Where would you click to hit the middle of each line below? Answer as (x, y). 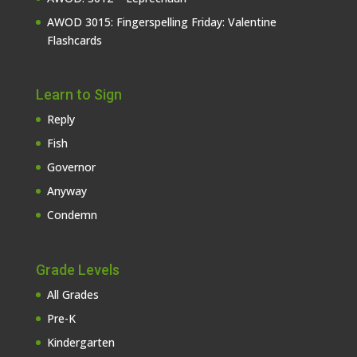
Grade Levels (77, 269)
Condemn (72, 215)
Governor (71, 167)
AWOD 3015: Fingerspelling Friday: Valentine (161, 22)
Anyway (67, 191)
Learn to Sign (78, 95)
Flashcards (74, 41)
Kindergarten (80, 342)
